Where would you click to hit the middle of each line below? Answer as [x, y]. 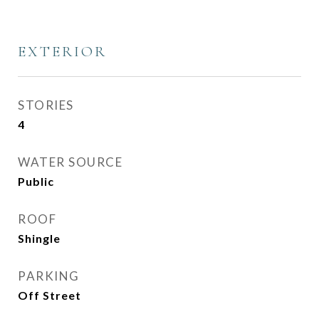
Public [36, 181]
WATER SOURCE [70, 162]
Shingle [39, 238]
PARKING [49, 276]
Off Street [49, 295]
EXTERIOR [62, 52]
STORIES [46, 105]
